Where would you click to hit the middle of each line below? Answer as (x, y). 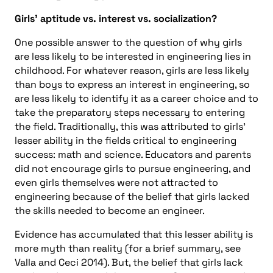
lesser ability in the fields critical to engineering (126, 140)
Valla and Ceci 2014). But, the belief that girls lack (129, 262)
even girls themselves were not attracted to (116, 182)
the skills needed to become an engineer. (110, 210)
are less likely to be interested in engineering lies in (133, 56)
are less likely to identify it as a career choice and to (136, 98)
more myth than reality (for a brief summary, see (128, 248)
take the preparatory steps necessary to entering (130, 112)
